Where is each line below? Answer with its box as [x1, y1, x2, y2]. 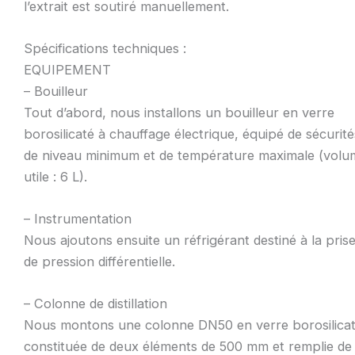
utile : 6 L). [23, 168, 87, 185]
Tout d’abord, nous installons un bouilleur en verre [23, 104, 334, 120]
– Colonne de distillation [23, 296, 167, 312]
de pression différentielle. [23, 254, 175, 270]
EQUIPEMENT [23, 61, 111, 78]
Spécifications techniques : [23, 40, 186, 56]
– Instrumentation [23, 211, 132, 227]
